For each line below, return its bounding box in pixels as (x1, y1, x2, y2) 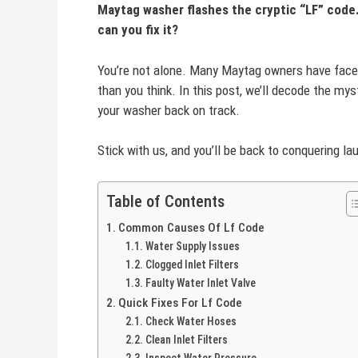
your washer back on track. (97, 101, 240, 118)
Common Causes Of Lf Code (118, 220, 265, 235)
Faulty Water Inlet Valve (145, 276, 256, 289)
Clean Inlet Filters (145, 332, 228, 346)
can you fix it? (97, 22, 178, 38)
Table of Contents (106, 191, 225, 211)
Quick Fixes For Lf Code (118, 295, 243, 310)
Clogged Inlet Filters (145, 257, 239, 271)
